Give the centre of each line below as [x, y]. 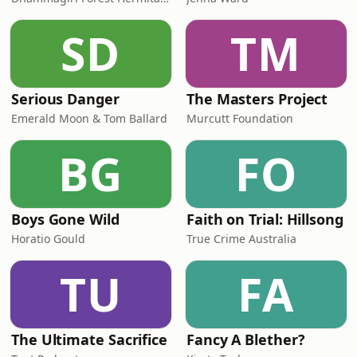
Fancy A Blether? [246, 339]
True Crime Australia [241, 239]
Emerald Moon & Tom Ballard [89, 118]
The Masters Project [257, 99]
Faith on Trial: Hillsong [265, 219]
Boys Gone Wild [65, 219]
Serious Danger [65, 99]
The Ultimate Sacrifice [90, 339]
